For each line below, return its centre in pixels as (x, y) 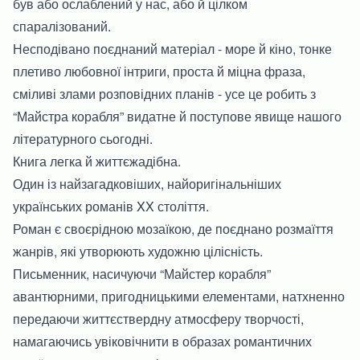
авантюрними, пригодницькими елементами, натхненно (179, 296)
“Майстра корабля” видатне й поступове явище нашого (177, 116)
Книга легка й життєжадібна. (97, 161)
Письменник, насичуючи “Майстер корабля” (142, 273)
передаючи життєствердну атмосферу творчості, (158, 318)
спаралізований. (62, 26)
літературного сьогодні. (83, 138)
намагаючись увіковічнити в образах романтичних (162, 341)
